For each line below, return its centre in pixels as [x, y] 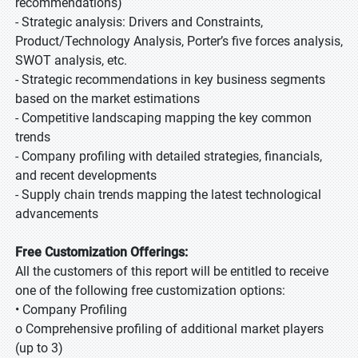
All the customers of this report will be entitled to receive [172, 271]
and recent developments [86, 175]
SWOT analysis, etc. [71, 60]
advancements [57, 214]
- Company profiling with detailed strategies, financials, [169, 156]
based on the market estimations [107, 99]
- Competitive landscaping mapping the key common [163, 118]
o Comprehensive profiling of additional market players [169, 329]
